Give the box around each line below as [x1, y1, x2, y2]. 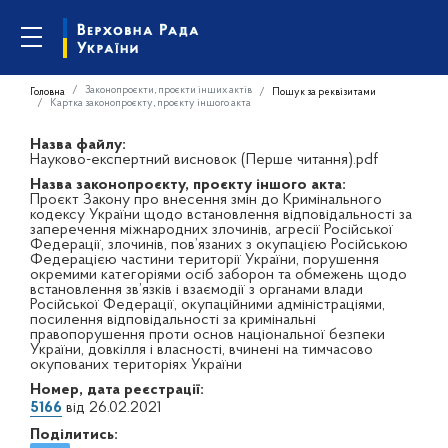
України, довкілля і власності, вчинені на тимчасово [30, 342, 373, 358]
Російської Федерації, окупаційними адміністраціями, [30, 297, 385, 313]
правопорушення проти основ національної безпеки [30, 327, 385, 343]
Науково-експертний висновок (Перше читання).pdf [30, 152, 378, 168]
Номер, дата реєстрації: [30, 382, 204, 398]
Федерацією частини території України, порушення [30, 252, 379, 268]
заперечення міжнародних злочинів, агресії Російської [30, 222, 393, 238]
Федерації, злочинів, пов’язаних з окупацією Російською [30, 237, 408, 253]
